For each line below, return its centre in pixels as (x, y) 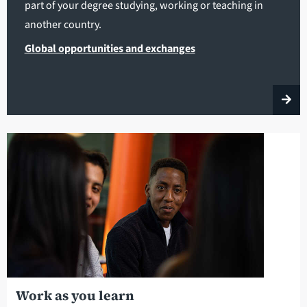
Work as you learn (75, 295)
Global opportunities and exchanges (110, 48)
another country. (63, 24)
